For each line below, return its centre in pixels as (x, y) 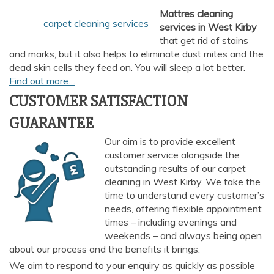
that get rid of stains (204, 41)
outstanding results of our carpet (175, 168)
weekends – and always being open (183, 236)
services (177, 27)
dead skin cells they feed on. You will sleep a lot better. (127, 68)
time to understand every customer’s (184, 195)
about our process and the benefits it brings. (105, 249)
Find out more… (42, 81)
